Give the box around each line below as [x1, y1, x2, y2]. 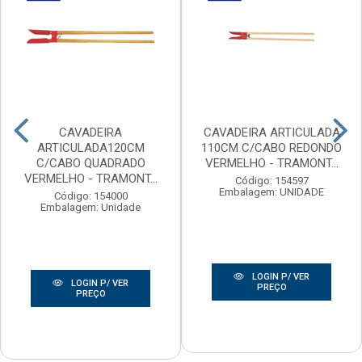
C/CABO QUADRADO [36, 156, 145, 171]
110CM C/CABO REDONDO [201, 141, 342, 156]
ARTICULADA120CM [36, 141, 145, 156]
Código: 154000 [53, 190, 128, 203]
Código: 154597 [234, 175, 309, 187]
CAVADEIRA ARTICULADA [203, 125, 340, 141]
